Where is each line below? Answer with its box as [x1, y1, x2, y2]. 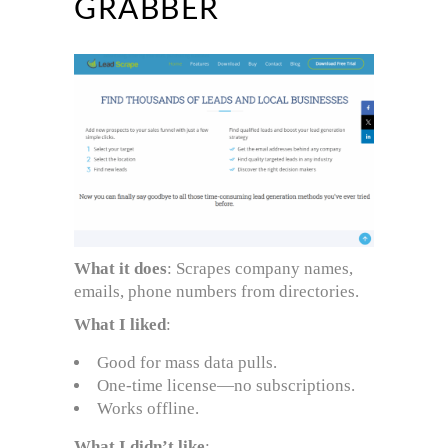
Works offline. [97, 398, 199, 418]
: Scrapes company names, [167, 258, 353, 278]
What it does [74, 258, 167, 278]
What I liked [74, 314, 166, 334]
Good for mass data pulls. [97, 352, 277, 372]
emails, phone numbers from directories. [74, 281, 359, 301]
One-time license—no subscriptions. [97, 375, 355, 395]
